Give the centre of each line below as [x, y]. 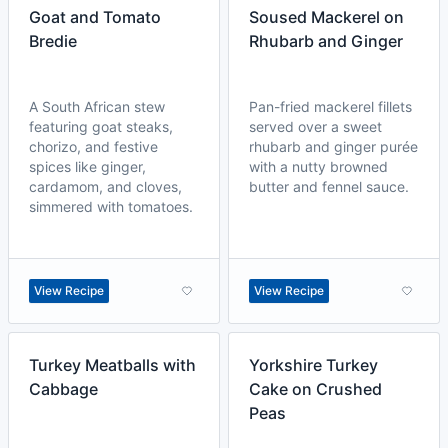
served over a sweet [315, 126]
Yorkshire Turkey [313, 365]
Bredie [53, 41]
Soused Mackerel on [326, 17]
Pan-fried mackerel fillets [330, 106]
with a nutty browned [318, 166]
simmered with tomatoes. [111, 206]
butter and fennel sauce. [329, 186]
